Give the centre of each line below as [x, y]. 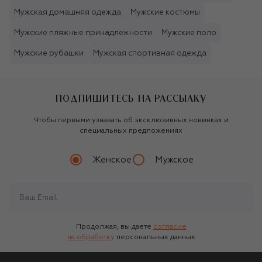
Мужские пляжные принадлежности [83, 33]
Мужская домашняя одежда [68, 13]
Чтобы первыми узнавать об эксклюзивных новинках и [131, 121]
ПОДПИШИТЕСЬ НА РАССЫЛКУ [131, 99]
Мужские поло [189, 33]
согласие [170, 227]
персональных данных [156, 238]
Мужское [174, 160]
